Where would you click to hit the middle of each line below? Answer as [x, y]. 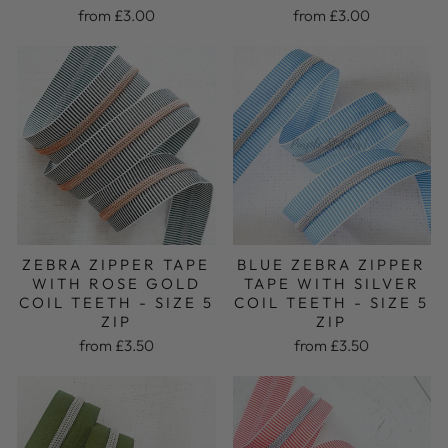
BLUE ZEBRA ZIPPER [332, 264]
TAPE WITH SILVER [331, 283]
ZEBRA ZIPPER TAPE [116, 264]
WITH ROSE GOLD [116, 283]
